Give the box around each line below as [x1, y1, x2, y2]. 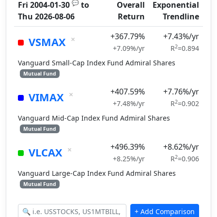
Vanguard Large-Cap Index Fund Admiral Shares [18, 169, 176, 178]
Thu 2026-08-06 [18, 11, 75, 22]
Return [118, 11, 145, 22]
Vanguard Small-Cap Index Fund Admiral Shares [18, 58, 175, 67]
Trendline [163, 11, 199, 22]
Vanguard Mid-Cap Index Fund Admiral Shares [18, 113, 170, 123]
